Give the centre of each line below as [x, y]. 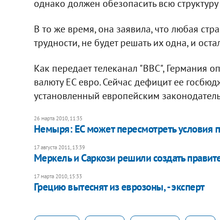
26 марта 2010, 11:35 [58, 118]
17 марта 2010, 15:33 [58, 176]
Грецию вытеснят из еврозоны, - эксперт [119, 187]
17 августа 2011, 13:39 [59, 147]
